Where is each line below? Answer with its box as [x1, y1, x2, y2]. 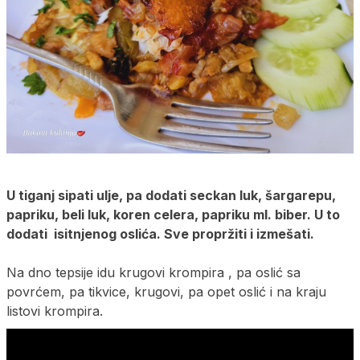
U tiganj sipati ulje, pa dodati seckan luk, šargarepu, [6, 186, 336, 203]
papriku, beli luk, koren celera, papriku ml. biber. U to [6, 206, 340, 223]
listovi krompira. [6, 302, 107, 319]
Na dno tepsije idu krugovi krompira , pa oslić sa [6, 264, 301, 280]
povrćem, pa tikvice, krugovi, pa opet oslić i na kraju [6, 283, 326, 300]
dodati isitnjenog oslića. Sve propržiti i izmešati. [6, 225, 317, 242]
